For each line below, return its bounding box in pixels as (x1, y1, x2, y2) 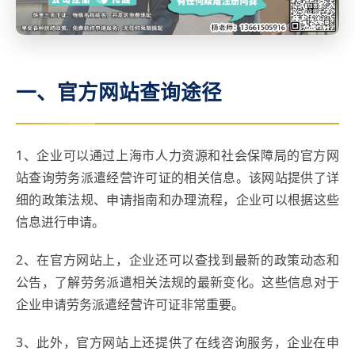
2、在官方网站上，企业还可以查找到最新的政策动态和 (16, 250, 339, 269)
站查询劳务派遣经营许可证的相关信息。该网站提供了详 (16, 168, 339, 186)
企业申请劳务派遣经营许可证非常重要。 (16, 295, 244, 313)
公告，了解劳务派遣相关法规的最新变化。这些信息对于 (16, 273, 339, 291)
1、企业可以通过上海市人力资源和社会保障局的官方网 (16, 146, 339, 164)
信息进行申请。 (16, 212, 105, 231)
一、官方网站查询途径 (16, 78, 222, 106)
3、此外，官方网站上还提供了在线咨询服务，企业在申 (16, 333, 339, 351)
